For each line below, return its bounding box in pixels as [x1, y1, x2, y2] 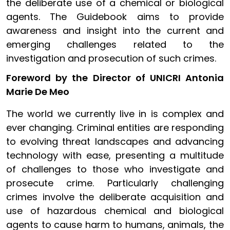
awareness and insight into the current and [6, 24, 224, 37]
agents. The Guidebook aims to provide [6, 10, 224, 23]
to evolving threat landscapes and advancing [6, 135, 224, 148]
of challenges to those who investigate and [6, 162, 224, 176]
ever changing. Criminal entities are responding [6, 121, 224, 134]
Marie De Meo [6, 85, 69, 98]
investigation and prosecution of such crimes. [6, 51, 216, 65]
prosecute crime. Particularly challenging [6, 176, 224, 189]
